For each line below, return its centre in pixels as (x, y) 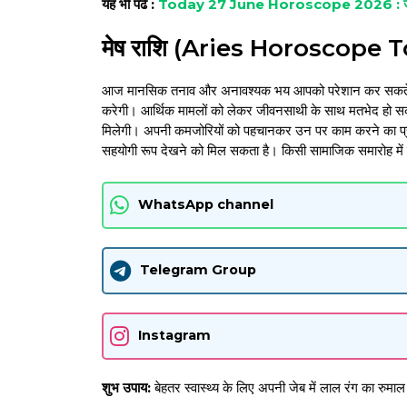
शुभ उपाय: (126, 387)
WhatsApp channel (206, 205)
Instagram (174, 336)
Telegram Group (198, 270)
